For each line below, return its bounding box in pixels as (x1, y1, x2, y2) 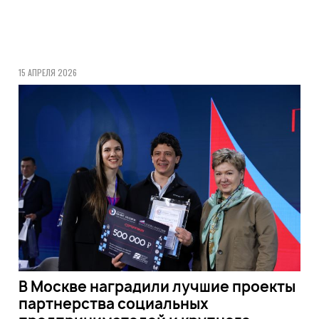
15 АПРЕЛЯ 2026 (18, 66, 77, 78)
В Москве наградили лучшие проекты (18, 276, 296, 296)
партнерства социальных (18, 293, 209, 313)
